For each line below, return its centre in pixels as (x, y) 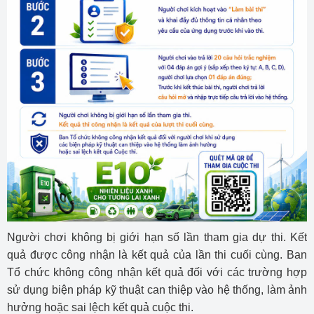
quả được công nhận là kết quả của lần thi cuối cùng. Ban (157, 255)
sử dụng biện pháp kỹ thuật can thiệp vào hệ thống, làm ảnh (157, 290)
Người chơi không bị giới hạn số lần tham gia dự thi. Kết (157, 238)
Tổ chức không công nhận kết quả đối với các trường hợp (157, 273)
